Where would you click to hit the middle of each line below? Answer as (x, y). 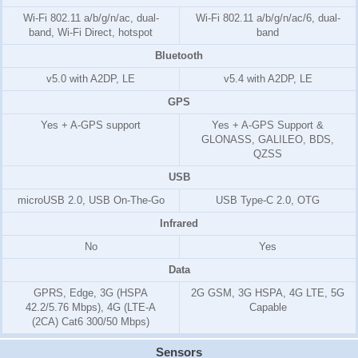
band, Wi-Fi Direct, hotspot (91, 32)
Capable (268, 307)
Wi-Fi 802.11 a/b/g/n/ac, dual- (91, 18)
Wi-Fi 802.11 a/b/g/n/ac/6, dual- (268, 18)
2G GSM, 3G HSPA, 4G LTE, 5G (268, 293)
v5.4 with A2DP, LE (268, 79)
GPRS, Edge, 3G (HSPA (91, 293)
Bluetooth (179, 56)
